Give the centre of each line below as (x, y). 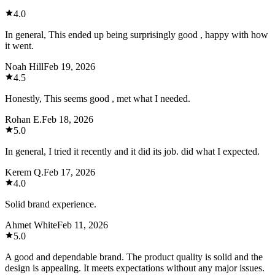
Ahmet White (31, 225)
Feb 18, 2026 (68, 119)
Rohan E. (23, 119)
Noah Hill (24, 66)
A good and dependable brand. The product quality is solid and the (134, 257)
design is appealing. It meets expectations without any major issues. (135, 268)
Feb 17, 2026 (69, 172)
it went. (19, 45)
